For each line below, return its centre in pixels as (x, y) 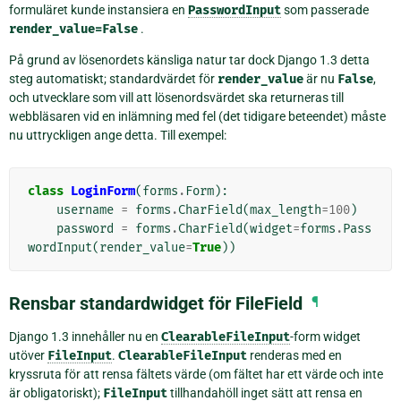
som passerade (325, 9)
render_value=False (73, 29)
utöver (28, 355)
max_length (286, 209)
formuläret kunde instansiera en (98, 9)
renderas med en (294, 355)
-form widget (325, 336)
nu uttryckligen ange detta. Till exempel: (118, 135)
